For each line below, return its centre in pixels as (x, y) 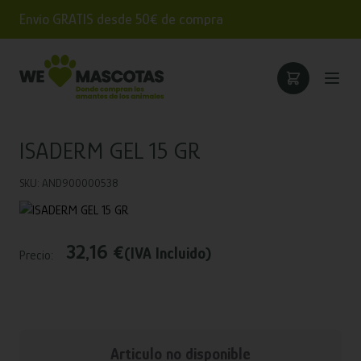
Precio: (36, 255)
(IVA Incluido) (168, 253)
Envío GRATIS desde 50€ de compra (121, 19)
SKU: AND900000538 (68, 183)
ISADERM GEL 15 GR (110, 151)
